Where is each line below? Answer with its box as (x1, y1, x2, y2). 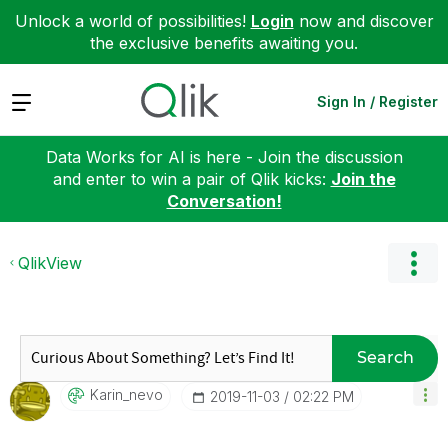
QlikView (18, 252, 82, 273)
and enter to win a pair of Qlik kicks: (52, 168, 331, 189)
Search (356, 348, 414, 367)
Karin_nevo (90, 385, 163, 403)
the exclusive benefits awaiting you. (90, 33, 358, 53)
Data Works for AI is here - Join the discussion (45, 146, 403, 167)
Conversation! (166, 190, 282, 211)
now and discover (293, 11, 434, 31)
